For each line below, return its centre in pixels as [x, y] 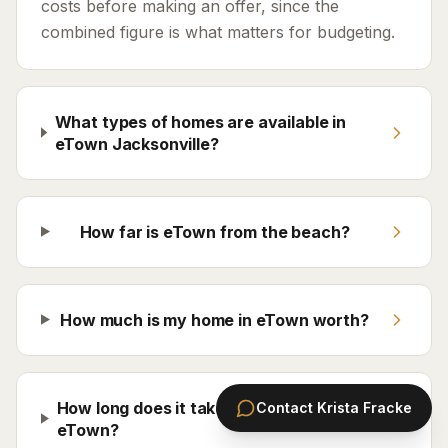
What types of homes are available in [200, 121]
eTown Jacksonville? [136, 143]
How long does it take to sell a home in [205, 407]
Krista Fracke [364, 407]
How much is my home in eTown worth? [214, 319]
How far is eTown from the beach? [214, 231]
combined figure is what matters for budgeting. [218, 31]
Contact [286, 407]
